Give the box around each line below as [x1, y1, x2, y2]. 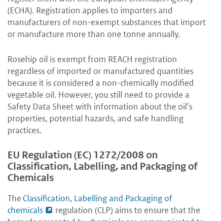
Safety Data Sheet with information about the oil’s [7, 101, 192, 112]
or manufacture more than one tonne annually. [7, 29, 180, 40]
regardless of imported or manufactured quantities [7, 66, 193, 77]
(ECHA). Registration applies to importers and [7, 5, 173, 16]
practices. [7, 125, 41, 136]
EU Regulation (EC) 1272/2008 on [7, 149, 158, 162]
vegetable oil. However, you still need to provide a [7, 89, 189, 101]
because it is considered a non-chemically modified [7, 77, 194, 89]
